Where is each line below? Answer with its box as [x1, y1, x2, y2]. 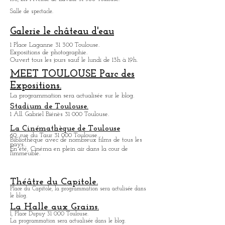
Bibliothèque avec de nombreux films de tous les [10, 137, 142, 143]
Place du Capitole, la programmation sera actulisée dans [10, 186, 146, 192]
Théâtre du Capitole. [10, 177, 98, 187]
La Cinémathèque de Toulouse [10, 125, 120, 133]
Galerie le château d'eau [10, 27, 114, 37]
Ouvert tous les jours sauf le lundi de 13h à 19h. [10, 57, 138, 63]
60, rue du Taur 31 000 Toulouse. [10, 132, 98, 139]
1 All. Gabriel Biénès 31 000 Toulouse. [10, 111, 109, 118]
